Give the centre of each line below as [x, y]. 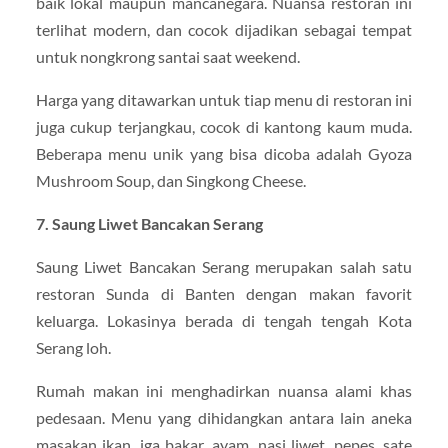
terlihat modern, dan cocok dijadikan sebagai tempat [224, 29]
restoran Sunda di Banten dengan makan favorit [224, 294]
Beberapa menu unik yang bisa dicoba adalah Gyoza [224, 153]
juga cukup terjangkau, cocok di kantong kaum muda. [224, 126]
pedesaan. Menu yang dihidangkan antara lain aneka [224, 418]
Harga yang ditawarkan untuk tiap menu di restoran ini [224, 99]
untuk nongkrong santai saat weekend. [167, 56]
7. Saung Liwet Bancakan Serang [149, 224]
